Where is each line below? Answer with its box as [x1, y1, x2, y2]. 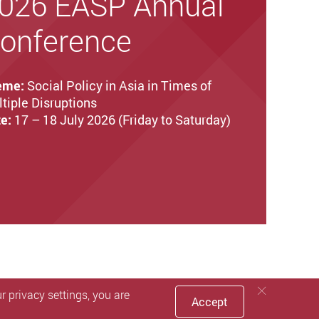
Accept [192, 293, 228, 310]
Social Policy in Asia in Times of [24, 76, 211, 94]
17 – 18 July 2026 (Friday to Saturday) [11, 110, 234, 128]
